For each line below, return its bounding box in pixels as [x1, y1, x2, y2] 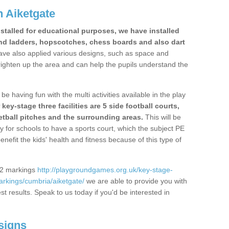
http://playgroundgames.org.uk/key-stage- [37, 166, 173, 174]
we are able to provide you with [84, 177, 187, 185]
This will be [143, 113, 181, 121]
